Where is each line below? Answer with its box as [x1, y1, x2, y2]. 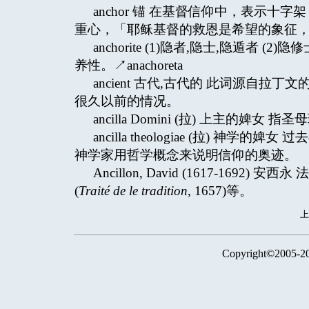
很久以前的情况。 [74, 94, 179, 108]
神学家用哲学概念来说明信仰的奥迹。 [74, 148, 297, 162]
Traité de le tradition [79, 183, 188, 198]
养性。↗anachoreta [74, 58, 183, 72]
